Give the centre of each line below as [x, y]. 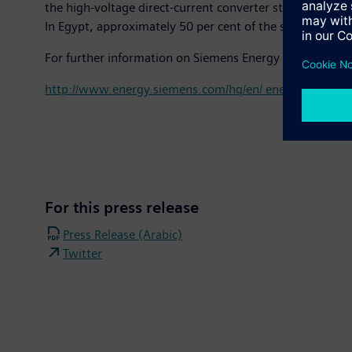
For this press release [122, 207]
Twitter [82, 253]
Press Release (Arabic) [123, 234]
